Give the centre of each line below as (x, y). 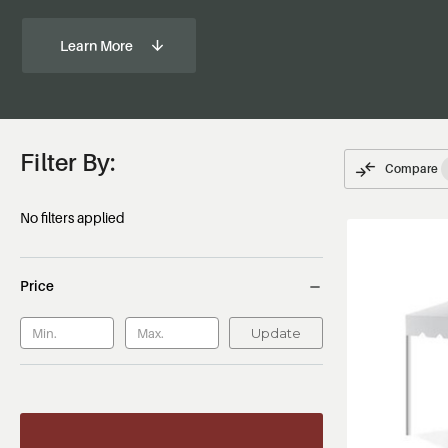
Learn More (96, 45)
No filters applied (72, 217)
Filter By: (68, 162)
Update (276, 332)
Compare (412, 168)
